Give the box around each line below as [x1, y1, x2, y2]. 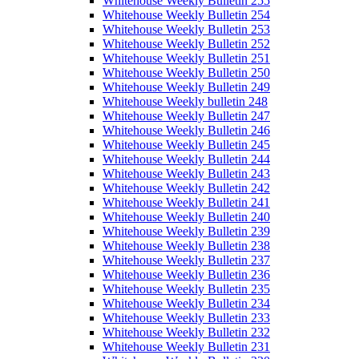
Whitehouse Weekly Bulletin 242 [103, 181, 270, 196]
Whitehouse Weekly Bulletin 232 [103, 325, 270, 340]
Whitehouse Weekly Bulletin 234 [103, 296, 270, 311]
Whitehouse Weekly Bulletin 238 [103, 239, 270, 253]
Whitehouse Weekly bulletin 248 [103, 95, 268, 109]
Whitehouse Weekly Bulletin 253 [103, 22, 270, 37]
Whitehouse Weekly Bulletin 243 [103, 167, 270, 181]
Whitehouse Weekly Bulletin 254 [103, 8, 270, 22]
